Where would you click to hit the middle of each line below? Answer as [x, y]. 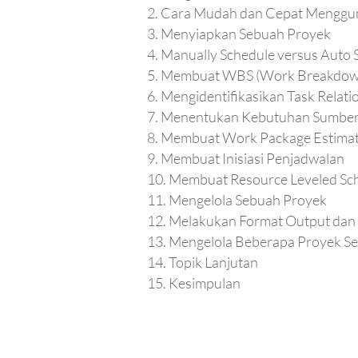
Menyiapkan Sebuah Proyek [246, 34]
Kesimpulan [205, 283]
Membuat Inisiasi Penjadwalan [253, 159]
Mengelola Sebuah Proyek [248, 200]
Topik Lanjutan [214, 263]
